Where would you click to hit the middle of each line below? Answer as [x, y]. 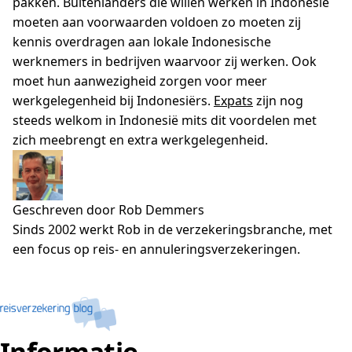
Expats [233, 100]
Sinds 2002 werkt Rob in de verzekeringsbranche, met [172, 229]
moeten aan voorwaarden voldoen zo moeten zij [157, 22]
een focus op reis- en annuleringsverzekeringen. [156, 249]
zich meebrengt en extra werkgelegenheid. [140, 139]
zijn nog [278, 100]
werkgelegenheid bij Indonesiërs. [113, 100]
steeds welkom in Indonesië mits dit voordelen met [165, 120]
